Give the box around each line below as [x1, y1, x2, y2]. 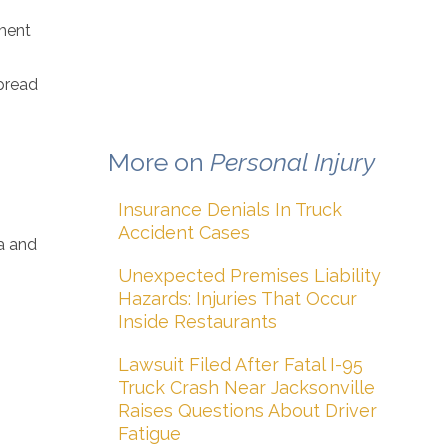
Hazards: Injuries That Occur [118, 288, 357, 309]
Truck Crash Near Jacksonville [118, 377, 375, 398]
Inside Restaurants [118, 311, 277, 332]
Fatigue [118, 423, 181, 444]
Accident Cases [118, 222, 250, 243]
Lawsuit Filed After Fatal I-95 [118, 354, 363, 375]
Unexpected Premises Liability [118, 265, 381, 286]
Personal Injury [210, 147, 375, 177]
